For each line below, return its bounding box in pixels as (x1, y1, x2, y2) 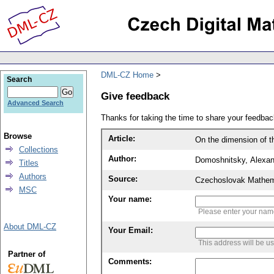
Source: (108, 174, 138, 184)
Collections (19, 145, 58, 154)
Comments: (108, 257, 152, 267)
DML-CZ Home (101, 70, 154, 80)
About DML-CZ (4, 222, 56, 231)
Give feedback (101, 89, 169, 102)
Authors (19, 172, 46, 181)
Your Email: (108, 226, 153, 235)
